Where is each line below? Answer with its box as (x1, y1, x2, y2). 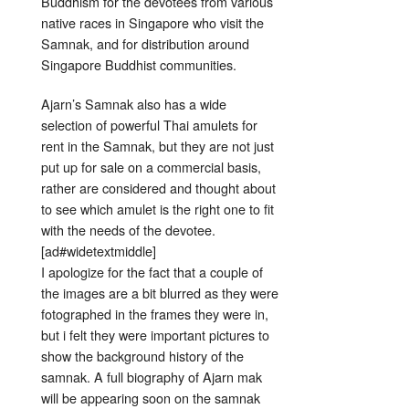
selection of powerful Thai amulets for (41, 115, 257, 135)
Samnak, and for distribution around (41, 34, 249, 54)
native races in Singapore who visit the (41, 13, 264, 33)
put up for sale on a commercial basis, (41, 157, 261, 177)
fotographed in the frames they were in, (41, 304, 268, 324)
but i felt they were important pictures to (41, 325, 269, 345)
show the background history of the (41, 346, 244, 366)
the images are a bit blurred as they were (41, 283, 278, 303)
